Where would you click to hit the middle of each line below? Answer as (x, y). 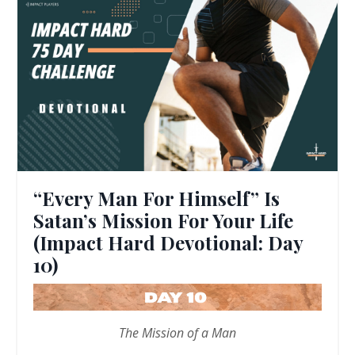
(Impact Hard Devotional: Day (168, 243)
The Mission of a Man (177, 333)
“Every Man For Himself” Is (157, 198)
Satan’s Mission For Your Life (163, 221)
